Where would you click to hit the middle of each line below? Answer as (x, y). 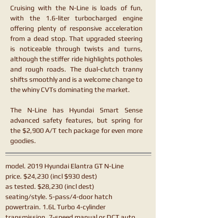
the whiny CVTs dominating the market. (70, 90)
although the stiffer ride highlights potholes (76, 59)
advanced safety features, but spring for (76, 120)
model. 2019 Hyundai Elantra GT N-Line (64, 166)
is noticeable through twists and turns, (76, 49)
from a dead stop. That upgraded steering (76, 38)
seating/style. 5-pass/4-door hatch (59, 197)
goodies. (23, 141)
